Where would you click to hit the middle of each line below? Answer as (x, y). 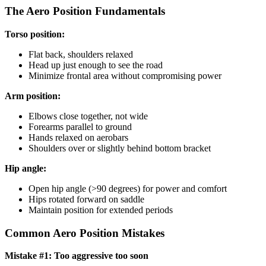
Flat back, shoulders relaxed (81, 55)
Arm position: (33, 96)
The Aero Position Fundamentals (85, 11)
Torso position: (35, 34)
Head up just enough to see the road (96, 65)
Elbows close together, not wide (88, 116)
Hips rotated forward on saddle (86, 199)
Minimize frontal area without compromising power (125, 76)
